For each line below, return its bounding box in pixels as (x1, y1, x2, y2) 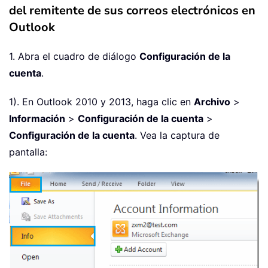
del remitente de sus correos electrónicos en (9, 2, 255, 19)
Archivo (194, 96, 230, 108)
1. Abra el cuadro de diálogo (9, 50, 139, 63)
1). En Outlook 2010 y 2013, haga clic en (9, 96, 194, 108)
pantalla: (9, 146, 47, 159)
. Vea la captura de (135, 129, 220, 142)
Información (9, 112, 65, 125)
